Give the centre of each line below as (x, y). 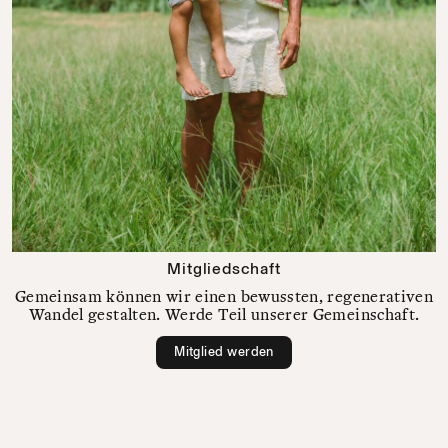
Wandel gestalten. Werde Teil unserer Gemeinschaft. (224, 314)
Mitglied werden (224, 352)
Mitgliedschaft (224, 268)
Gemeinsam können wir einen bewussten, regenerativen (224, 296)
